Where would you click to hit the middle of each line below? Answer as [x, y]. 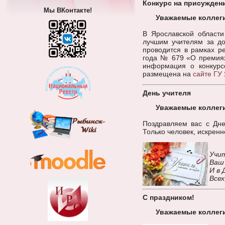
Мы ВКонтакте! [68, 10]
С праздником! [168, 197]
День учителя [167, 93]
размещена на [168, 74]
